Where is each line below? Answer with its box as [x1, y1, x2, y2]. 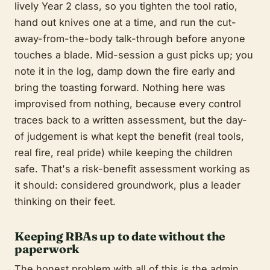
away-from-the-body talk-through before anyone [14, 33, 245, 45]
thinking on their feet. [14, 195, 116, 208]
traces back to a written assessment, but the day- [14, 114, 247, 127]
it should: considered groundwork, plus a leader [14, 179, 240, 192]
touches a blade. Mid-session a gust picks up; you [14, 49, 253, 61]
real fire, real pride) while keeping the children [14, 146, 233, 159]
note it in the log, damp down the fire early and [14, 65, 235, 78]
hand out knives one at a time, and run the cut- [14, 16, 236, 29]
